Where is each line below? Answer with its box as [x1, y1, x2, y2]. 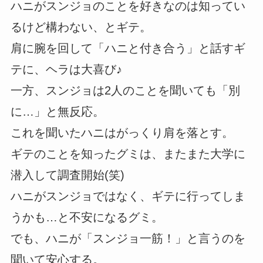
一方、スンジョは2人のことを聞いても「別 [10, 83, 240, 97]
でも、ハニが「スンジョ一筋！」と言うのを [10, 231, 245, 245]
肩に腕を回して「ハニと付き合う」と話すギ [10, 41, 245, 55]
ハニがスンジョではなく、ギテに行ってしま [10, 189, 245, 203]
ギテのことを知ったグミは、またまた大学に [10, 147, 245, 160]
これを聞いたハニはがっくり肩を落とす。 [10, 126, 234, 139]
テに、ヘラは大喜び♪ [10, 62, 122, 76]
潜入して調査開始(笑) [10, 168, 124, 181]
